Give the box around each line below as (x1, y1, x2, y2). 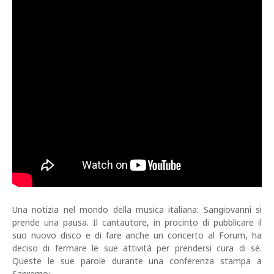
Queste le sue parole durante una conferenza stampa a (12, 255, 262, 267)
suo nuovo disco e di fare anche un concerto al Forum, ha (12, 229, 262, 242)
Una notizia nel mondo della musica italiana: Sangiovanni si (12, 204, 262, 216)
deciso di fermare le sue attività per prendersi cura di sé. (12, 242, 262, 254)
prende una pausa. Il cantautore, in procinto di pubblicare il (12, 217, 262, 229)
